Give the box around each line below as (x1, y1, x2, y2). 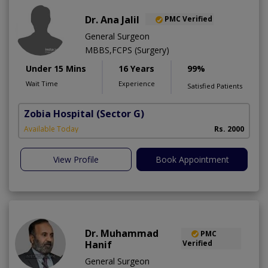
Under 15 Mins (26, 62, 86, 74)
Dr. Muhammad (85, 226, 159, 240)
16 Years (118, 62, 154, 74)
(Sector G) (96, 106, 144, 120)
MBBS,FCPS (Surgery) (85, 44, 169, 56)
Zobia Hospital (24, 106, 94, 120)
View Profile (53, 153, 99, 165)
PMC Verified (165, 14, 212, 25)
